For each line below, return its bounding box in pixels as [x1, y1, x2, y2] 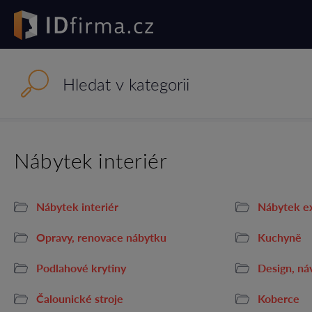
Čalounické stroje [36, 292, 123, 305]
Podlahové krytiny [36, 261, 126, 274]
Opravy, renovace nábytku [36, 231, 166, 244]
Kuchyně [258, 231, 302, 244]
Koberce [258, 292, 300, 305]
